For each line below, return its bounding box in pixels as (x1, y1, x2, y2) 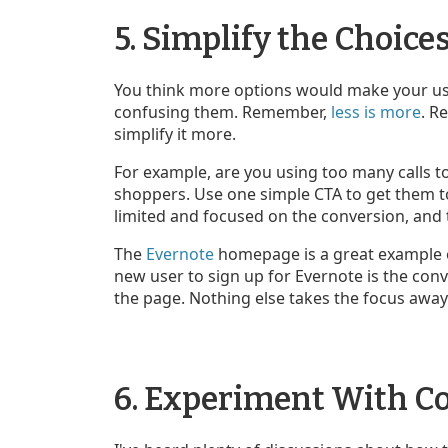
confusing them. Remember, (114, 100, 331, 123)
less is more (331, 100, 421, 123)
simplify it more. (114, 122, 236, 145)
